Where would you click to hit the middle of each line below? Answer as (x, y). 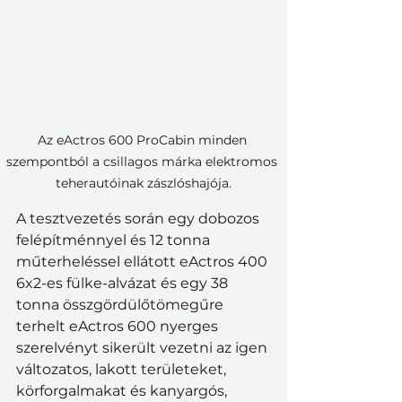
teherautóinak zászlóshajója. (144, 184)
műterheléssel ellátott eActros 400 (144, 262)
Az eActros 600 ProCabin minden (144, 140)
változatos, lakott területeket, (123, 370)
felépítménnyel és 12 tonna (115, 240)
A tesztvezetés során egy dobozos (140, 219)
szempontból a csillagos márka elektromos (144, 162)
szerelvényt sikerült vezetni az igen (144, 348)
